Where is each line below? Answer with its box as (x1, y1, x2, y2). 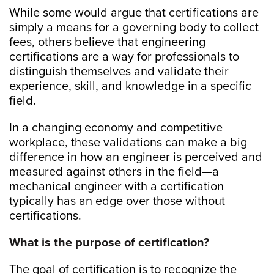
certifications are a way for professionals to (9, 49, 239, 64)
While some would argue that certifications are (9, 5, 259, 20)
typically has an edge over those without (9, 193, 225, 209)
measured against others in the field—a (9, 164, 219, 179)
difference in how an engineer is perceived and (9, 149, 262, 165)
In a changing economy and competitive (9, 120, 223, 135)
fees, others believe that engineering (9, 34, 206, 50)
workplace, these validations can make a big (9, 135, 247, 150)
